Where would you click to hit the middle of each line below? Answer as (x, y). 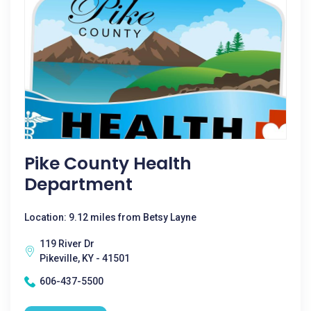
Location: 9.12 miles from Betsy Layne (110, 217)
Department (78, 184)
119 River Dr (67, 244)
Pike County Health (108, 163)
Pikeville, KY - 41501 (85, 258)
